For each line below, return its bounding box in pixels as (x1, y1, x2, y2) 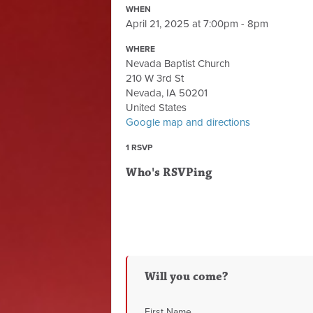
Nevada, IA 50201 (126, 87, 208, 99)
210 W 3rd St (126, 72, 184, 85)
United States (126, 101, 187, 114)
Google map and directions (126, 116, 250, 129)
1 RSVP (126, 143, 152, 152)
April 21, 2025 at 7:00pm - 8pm (126, 17, 268, 30)
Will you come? (145, 269, 228, 284)
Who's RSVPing (126, 165, 212, 180)
